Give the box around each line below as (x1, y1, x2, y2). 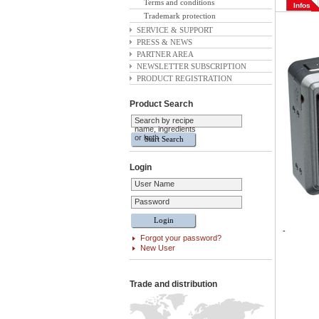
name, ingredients (135, 125, 196, 133)
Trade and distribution (130, 279, 217, 289)
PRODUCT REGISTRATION (137, 74, 232, 83)
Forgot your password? (140, 234, 221, 242)
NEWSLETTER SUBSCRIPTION (137, 62, 246, 70)
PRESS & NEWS (137, 38, 192, 46)
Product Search (130, 99, 193, 109)
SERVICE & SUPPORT (137, 26, 213, 34)
